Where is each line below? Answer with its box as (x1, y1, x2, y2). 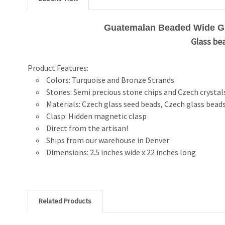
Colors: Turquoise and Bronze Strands (46, 74, 174, 85)
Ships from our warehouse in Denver (46, 135, 171, 145)
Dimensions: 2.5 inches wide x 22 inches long (46, 147, 196, 157)
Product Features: (28, 62, 88, 73)
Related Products (39, 196, 91, 205)
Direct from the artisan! (46, 123, 128, 133)
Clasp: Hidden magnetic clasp (46, 110, 147, 121)
